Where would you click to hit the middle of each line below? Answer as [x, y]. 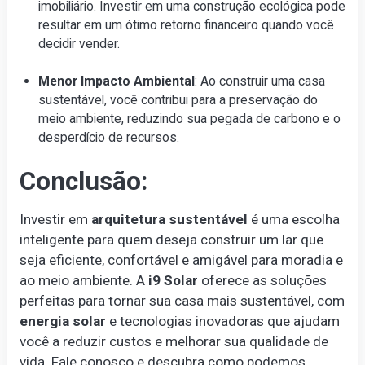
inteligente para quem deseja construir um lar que [171, 239]
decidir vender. [79, 43]
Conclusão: [83, 181]
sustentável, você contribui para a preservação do [178, 100]
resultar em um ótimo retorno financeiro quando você [187, 24]
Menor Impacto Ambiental [117, 81]
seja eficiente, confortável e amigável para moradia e [181, 259]
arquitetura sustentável [169, 219]
